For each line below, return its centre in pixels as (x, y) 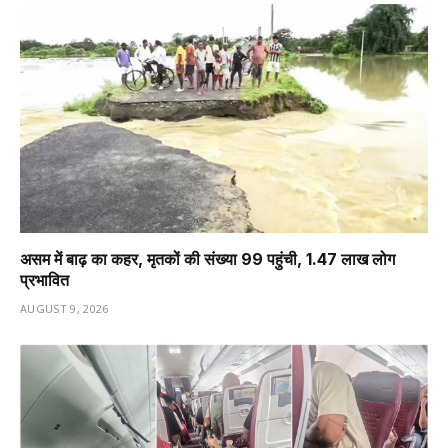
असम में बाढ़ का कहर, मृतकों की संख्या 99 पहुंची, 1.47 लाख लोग (207, 259)
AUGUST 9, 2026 (64, 309)
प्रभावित (44, 280)
